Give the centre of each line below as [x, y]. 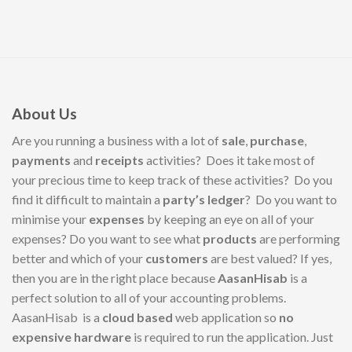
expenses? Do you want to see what [107, 239]
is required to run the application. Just [233, 337]
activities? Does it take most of [231, 160]
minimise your [50, 219]
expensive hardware [73, 337]
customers [178, 258]
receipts [121, 160]
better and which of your [79, 258]
